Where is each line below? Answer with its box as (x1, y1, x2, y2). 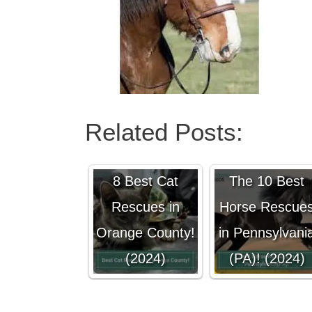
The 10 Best (229, 173, 304, 189)
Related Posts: (85, 118, 243, 146)
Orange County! (96, 225, 195, 240)
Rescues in (111, 199, 180, 214)
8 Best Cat (113, 173, 178, 189)
